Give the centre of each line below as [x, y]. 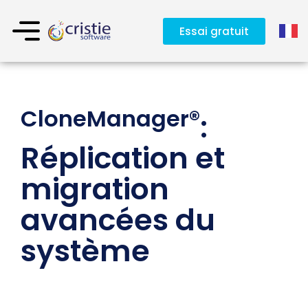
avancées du [118, 220]
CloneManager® [110, 118]
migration [95, 189]
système [85, 251]
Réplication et [123, 158]
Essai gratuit [214, 31]
